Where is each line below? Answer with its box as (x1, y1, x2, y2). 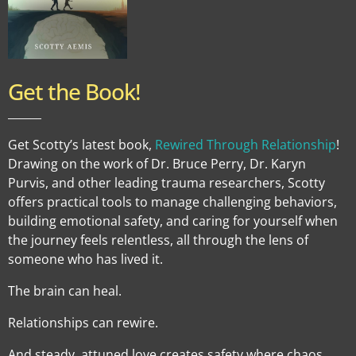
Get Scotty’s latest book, (8, 135, 155, 153)
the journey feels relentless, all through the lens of (8, 230, 308, 249)
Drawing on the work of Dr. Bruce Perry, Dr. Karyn (8, 154, 306, 172)
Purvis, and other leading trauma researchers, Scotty (8, 173, 325, 192)
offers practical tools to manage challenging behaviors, (8, 192, 337, 211)
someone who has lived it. (8, 250, 163, 268)
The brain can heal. (8, 281, 122, 300)
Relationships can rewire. (8, 313, 158, 331)
